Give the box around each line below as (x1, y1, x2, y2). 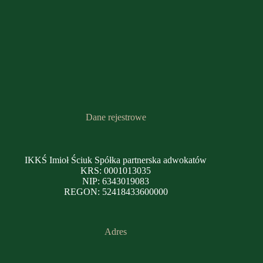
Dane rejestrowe (85, 112, 146, 123)
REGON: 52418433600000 (63, 187, 168, 197)
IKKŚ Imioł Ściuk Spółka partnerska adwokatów (25, 155, 207, 166)
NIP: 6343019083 (82, 176, 150, 187)
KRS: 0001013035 (80, 166, 151, 176)
